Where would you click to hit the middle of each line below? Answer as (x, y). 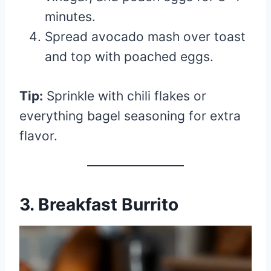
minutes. (70, 16)
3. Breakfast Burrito (99, 204)
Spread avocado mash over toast (145, 36)
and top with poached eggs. (129, 56)
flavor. (38, 135)
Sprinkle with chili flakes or (125, 96)
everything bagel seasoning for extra (130, 116)
